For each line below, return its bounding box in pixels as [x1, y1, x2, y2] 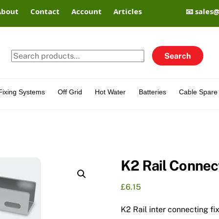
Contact [30, 6, 60, 16]
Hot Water [95, 88, 126, 96]
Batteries [138, 88, 166, 96]
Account [71, 6, 102, 16]
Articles [113, 6, 142, 16]
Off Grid [57, 88, 82, 96]
